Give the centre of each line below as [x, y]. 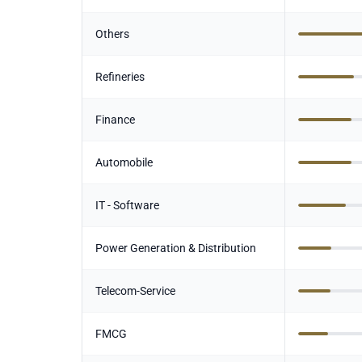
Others [112, 34]
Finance [115, 120]
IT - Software [127, 205]
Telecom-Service [135, 291]
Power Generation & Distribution [175, 248]
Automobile [124, 162]
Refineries [120, 77]
